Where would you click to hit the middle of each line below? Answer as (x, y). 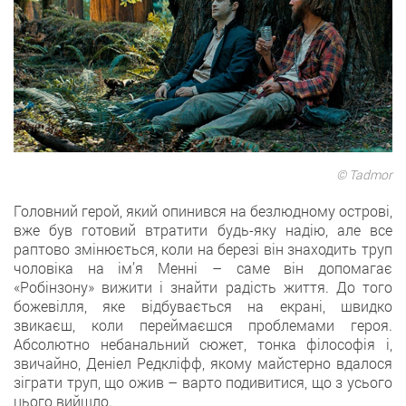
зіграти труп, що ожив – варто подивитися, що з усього (203, 382)
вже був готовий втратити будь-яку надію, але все (203, 230)
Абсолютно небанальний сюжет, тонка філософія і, (203, 344)
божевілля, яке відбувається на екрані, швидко (203, 306)
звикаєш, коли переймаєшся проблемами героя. (203, 325)
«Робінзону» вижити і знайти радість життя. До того (203, 287)
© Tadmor (364, 175)
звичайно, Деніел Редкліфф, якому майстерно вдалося (203, 363)
